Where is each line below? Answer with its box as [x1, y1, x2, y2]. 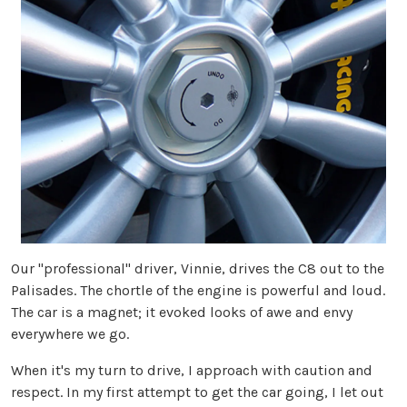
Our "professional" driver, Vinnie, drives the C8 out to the [11, 260, 384, 278]
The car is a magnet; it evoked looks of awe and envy [11, 303, 352, 322]
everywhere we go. [11, 325, 129, 343]
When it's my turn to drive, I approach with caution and [11, 362, 372, 380]
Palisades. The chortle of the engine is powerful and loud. [11, 282, 385, 300]
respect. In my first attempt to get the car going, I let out [11, 383, 383, 402]
